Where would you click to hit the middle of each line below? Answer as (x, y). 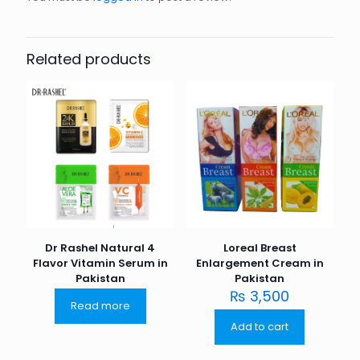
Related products (89, 59)
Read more (100, 306)
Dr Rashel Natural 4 (100, 248)
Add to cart (260, 327)
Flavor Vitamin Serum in (100, 264)
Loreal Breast (260, 248)
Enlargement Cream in (260, 264)
